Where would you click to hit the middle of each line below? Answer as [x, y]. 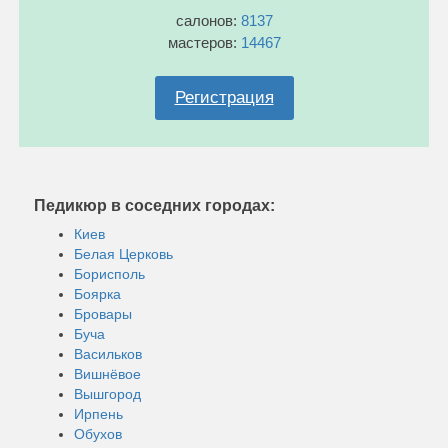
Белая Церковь [123, 253]
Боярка [97, 293]
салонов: [208, 20]
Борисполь [109, 273]
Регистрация [224, 97]
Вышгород [107, 393]
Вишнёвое [107, 373]
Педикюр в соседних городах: [154, 205]
